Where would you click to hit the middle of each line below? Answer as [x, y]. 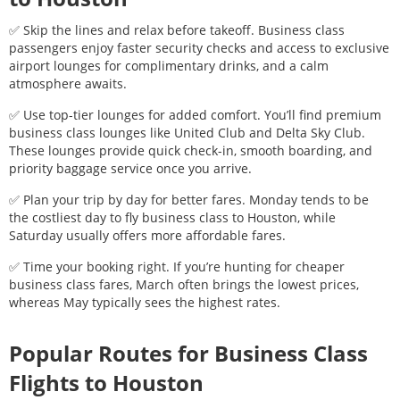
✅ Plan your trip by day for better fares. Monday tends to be [189, 200]
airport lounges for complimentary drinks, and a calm [169, 66]
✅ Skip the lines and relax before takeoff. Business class [177, 30]
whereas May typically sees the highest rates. [145, 302]
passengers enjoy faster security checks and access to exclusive [199, 48]
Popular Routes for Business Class [188, 353]
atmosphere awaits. [68, 83]
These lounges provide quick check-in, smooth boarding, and [191, 150]
